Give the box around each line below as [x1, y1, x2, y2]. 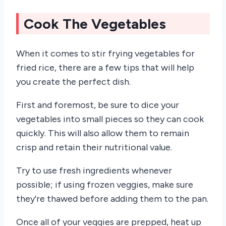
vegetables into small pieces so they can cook [16, 113, 204, 125]
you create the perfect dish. [16, 76, 131, 87]
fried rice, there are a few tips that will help [16, 62, 194, 73]
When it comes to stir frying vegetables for [16, 47, 195, 59]
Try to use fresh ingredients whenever [16, 164, 172, 176]
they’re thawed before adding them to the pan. [16, 193, 208, 204]
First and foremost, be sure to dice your [16, 99, 179, 110]
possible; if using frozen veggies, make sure [16, 179, 193, 190]
